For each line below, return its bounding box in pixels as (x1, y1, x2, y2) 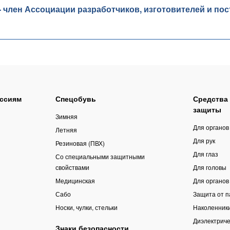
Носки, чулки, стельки (55, 203, 118, 212)
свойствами (55, 163, 89, 172)
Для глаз (193, 149, 218, 159)
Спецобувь (55, 93, 96, 104)
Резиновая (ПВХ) (55, 139, 105, 148)
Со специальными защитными (55, 152, 145, 161)
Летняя (55, 125, 77, 135)
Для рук (193, 136, 215, 145)
